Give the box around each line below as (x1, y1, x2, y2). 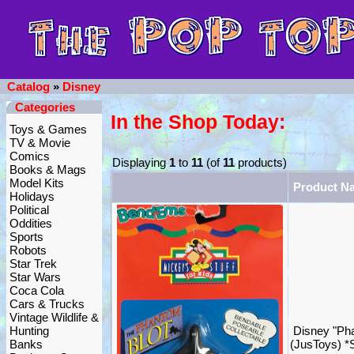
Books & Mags (9, 163, 86, 176)
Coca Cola (9, 284, 64, 297)
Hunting (9, 324, 49, 337)
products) (235, 156, 287, 169)
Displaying (112, 156, 169, 169)
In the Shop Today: (111, 111, 285, 133)
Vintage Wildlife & (9, 311, 99, 324)
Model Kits (9, 176, 64, 190)
